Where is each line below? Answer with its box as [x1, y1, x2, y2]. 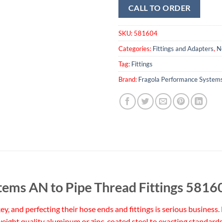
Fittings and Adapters [153, 45, 214, 53]
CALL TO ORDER [128, 3, 191, 12]
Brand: [118, 75, 138, 84]
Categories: [118, 45, 153, 53]
